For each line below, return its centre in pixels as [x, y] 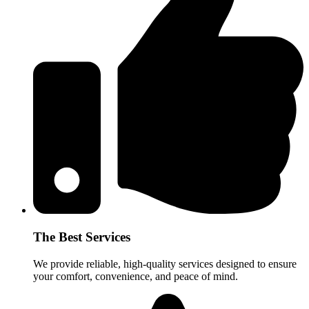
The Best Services [82, 237]
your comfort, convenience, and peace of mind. [136, 276]
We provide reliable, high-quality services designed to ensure [165, 263]
